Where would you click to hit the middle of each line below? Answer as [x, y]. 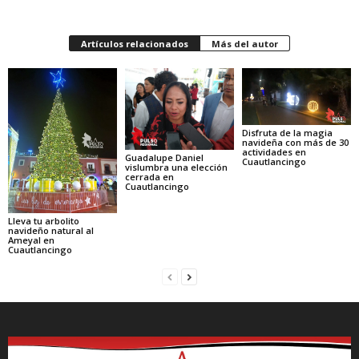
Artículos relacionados [135, 43]
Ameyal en [31, 240]
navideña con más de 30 [295, 142]
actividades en [274, 151]
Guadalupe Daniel [164, 157]
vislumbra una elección [176, 167]
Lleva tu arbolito [44, 220]
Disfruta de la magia [287, 132]
